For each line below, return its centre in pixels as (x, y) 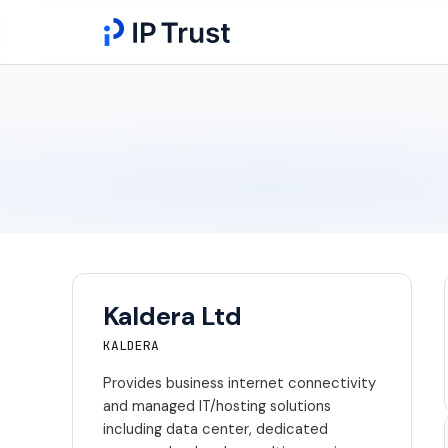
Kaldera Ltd (172, 316)
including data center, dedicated (215, 429)
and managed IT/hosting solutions (216, 406)
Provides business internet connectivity (239, 383)
